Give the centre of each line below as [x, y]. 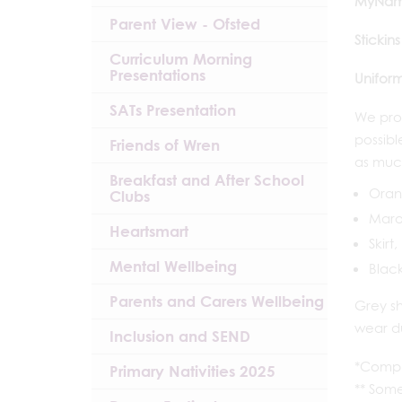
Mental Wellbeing [173, 266]
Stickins [377, 40]
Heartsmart [149, 231]
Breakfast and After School [207, 180]
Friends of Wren [165, 145]
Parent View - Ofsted [185, 24]
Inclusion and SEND [180, 336]
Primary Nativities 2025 [192, 371]
